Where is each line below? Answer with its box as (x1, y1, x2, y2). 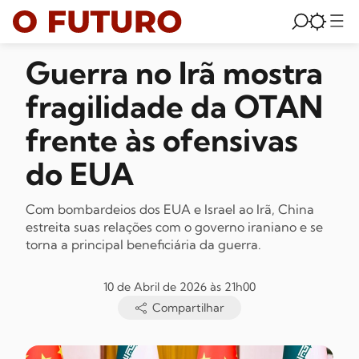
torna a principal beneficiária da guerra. (26, 236, 261, 252)
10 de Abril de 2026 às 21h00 (103, 280, 256, 294)
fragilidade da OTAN (26, 87, 323, 126)
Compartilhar (148, 301, 224, 315)
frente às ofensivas (26, 121, 298, 159)
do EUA (26, 155, 134, 193)
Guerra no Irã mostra (26, 54, 323, 92)
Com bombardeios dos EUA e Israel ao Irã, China (26, 201, 314, 217)
